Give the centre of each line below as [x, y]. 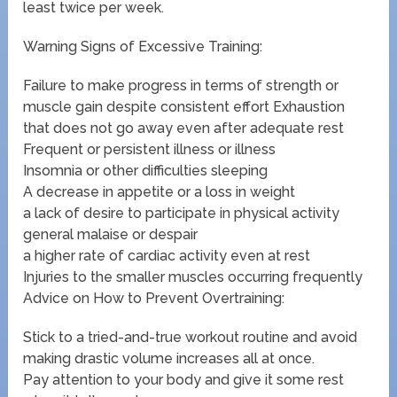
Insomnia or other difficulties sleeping [146, 170]
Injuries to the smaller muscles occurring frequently [193, 276]
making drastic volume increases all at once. [169, 358]
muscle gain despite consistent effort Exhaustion [184, 106]
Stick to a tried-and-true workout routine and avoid [191, 337]
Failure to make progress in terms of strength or [181, 85]
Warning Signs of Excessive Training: [143, 46]
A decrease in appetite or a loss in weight [160, 191]
